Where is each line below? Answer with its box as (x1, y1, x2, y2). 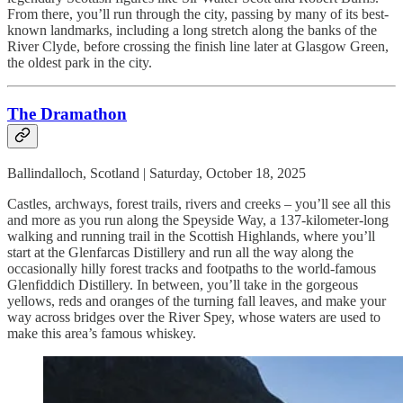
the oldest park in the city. (7, 55, 152, 71)
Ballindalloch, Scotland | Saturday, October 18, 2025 (7, 165, 306, 181)
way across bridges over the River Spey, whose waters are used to (7, 309, 381, 325)
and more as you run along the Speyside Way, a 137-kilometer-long (7, 211, 389, 228)
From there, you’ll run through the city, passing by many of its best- (7, 6, 389, 22)
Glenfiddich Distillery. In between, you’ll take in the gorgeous (7, 276, 358, 292)
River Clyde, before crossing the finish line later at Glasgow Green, (7, 39, 389, 55)
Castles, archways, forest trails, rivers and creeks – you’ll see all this (7, 195, 390, 211)
